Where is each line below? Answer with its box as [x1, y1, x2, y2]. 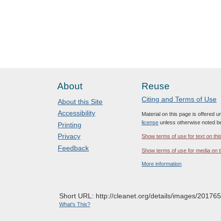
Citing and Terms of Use [142, 95, 217, 104]
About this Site [58, 97, 103, 106]
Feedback [58, 144, 89, 152]
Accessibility [58, 109, 96, 117]
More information [142, 160, 182, 167]
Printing [58, 120, 82, 129]
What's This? [59, 201, 90, 207]
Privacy [58, 132, 81, 141]
